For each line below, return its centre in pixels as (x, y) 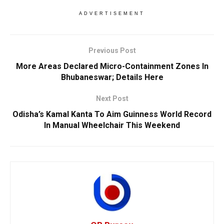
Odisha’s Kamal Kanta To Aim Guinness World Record (112, 114)
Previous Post (112, 50)
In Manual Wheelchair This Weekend (112, 125)
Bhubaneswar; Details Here (112, 77)
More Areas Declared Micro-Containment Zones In (112, 66)
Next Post (112, 98)
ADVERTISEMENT (112, 13)
